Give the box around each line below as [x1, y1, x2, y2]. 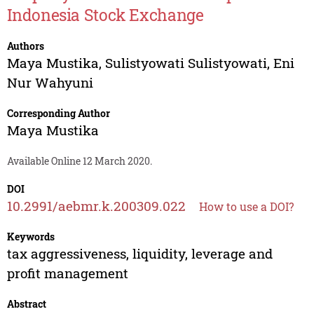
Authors [6, 39, 44, 53]
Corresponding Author [6, 107, 110, 121]
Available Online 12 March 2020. [6, 154, 152, 168]
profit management [6, 264, 128, 282]
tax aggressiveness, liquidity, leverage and [6, 245, 273, 263]
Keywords [6, 230, 55, 244]
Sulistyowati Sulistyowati [104, 54, 267, 72]
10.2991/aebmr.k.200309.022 [6, 197, 186, 215]
